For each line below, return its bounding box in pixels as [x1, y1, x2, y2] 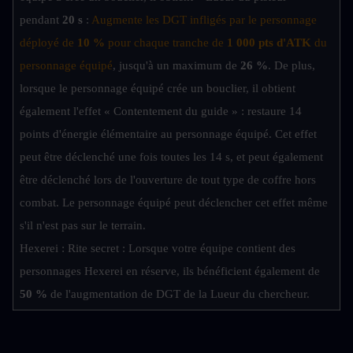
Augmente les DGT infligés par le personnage [91, 13, 317, 27]
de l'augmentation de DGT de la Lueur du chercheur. [47, 288, 310, 301]
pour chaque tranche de [105, 36, 227, 50]
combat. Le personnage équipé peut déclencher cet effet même [20, 196, 328, 210]
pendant [20, 13, 59, 27]
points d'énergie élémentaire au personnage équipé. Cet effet [20, 128, 317, 141]
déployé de [20, 36, 77, 50]
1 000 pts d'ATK [227, 36, 311, 50]
